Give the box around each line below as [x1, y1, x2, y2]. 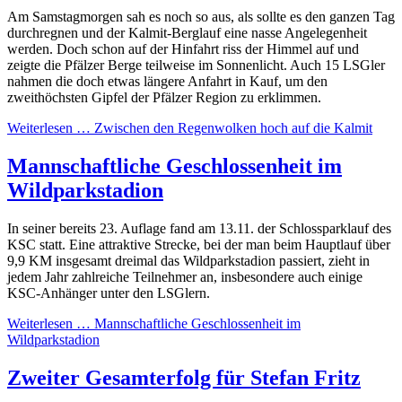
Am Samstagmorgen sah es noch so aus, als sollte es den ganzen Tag [7, 9, 395, 25]
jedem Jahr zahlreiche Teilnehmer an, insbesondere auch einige [7, 268, 363, 284]
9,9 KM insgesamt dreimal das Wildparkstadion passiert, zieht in [7, 252, 370, 268]
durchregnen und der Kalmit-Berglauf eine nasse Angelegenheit [7, 25, 367, 41]
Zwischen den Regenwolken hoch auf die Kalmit [91, 120, 372, 136]
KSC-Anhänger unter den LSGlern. [7, 284, 214, 301]
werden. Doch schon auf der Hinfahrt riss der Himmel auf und [7, 41, 359, 57]
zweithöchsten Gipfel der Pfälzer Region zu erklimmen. [7, 90, 321, 106]
